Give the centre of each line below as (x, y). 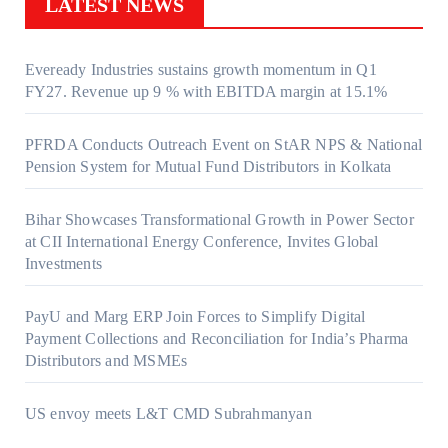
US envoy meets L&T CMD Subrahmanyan (168, 414)
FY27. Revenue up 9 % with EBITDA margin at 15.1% (206, 92)
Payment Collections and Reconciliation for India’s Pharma (216, 339)
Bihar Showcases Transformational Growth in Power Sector (219, 220)
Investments (63, 264)
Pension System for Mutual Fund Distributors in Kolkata (208, 167)
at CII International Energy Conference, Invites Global (201, 242)
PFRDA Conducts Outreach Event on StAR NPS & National (223, 145)
